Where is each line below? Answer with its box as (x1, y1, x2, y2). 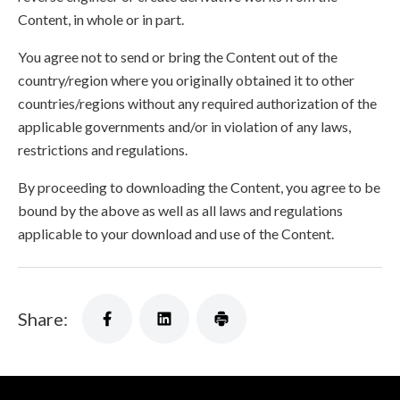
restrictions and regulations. (18, 141, 187, 158)
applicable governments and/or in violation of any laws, (18, 118, 351, 135)
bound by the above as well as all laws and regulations (18, 202, 343, 219)
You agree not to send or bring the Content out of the (18, 48, 337, 65)
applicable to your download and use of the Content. (18, 225, 334, 242)
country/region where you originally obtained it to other (18, 71, 354, 88)
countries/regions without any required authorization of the (18, 95, 377, 112)
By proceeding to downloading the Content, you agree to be (18, 179, 380, 196)
